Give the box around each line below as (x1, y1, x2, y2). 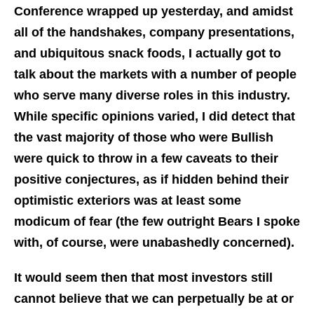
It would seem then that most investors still (14, 271, 273, 285)
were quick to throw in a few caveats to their (14, 151, 278, 166)
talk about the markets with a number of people (14, 67, 296, 82)
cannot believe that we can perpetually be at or (14, 292, 294, 306)
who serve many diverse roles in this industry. (14, 88, 290, 103)
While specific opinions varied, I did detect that (14, 109, 295, 124)
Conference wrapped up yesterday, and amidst (14, 4, 293, 19)
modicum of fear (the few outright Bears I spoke (14, 214, 300, 229)
